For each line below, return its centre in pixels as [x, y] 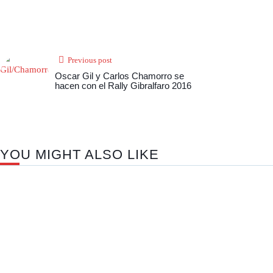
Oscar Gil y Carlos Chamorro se [119, 76]
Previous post [90, 60]
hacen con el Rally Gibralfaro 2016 [123, 86]
